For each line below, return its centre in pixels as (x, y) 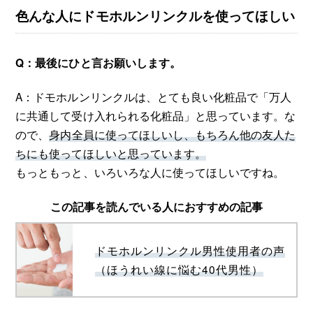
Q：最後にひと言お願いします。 (98, 63)
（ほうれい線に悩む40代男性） (180, 269)
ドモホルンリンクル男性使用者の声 (190, 250)
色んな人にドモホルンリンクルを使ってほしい (155, 15)
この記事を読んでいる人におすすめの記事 (156, 207)
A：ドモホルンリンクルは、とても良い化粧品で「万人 (153, 96)
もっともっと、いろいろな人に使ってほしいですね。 (150, 172)
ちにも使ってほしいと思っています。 (111, 153)
